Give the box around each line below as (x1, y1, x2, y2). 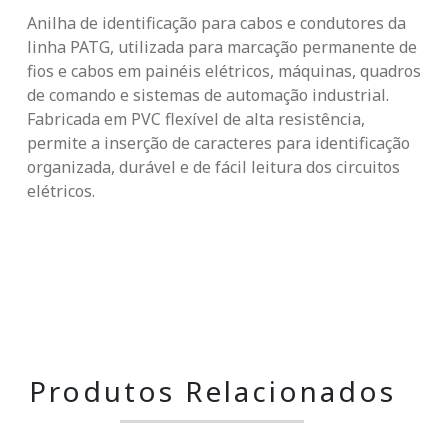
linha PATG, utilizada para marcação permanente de (27, 36, 417, 59)
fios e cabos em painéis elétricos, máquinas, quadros (27, 60, 421, 83)
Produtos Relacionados (28, 372, 396, 411)
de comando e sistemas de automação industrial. (27, 84, 389, 107)
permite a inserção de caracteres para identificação (27, 132, 410, 155)
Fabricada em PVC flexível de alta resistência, (27, 108, 365, 131)
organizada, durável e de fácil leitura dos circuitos (27, 156, 400, 179)
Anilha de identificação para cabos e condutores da (27, 12, 406, 35)
